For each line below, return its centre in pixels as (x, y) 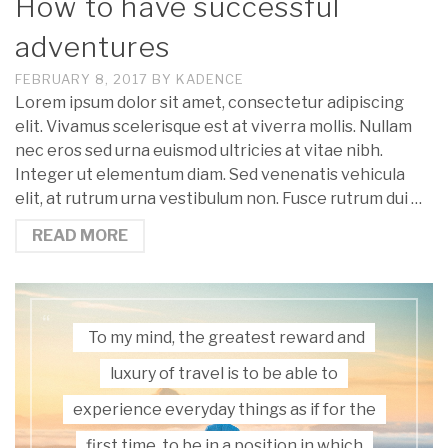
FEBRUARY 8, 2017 (83, 79)
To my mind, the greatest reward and (226, 338)
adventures (92, 47)
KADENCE (210, 79)
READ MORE (80, 236)
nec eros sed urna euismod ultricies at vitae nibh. (199, 151)
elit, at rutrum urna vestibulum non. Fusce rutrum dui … (218, 199)
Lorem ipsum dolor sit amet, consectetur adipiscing (209, 103)
